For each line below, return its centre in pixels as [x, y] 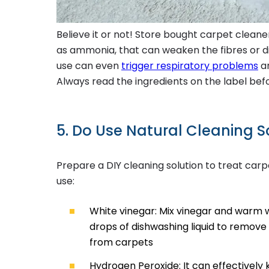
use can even [89, 65]
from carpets [122, 242]
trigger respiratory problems [190, 65]
